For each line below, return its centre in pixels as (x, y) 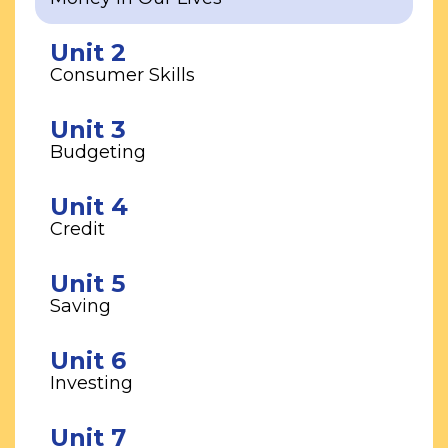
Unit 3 (88, 130)
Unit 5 (87, 284)
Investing (91, 383)
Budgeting (98, 152)
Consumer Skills (122, 75)
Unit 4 (89, 207)
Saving (80, 306)
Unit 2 (88, 53)
